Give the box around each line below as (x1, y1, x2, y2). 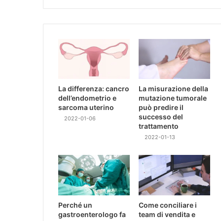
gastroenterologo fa (58, 210, 126, 219)
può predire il (139, 103, 184, 112)
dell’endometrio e (58, 94, 116, 103)
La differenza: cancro (58, 84, 129, 93)
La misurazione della (139, 84, 209, 93)
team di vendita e (139, 210, 196, 219)
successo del (139, 112, 184, 121)
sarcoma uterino (58, 103, 114, 112)
